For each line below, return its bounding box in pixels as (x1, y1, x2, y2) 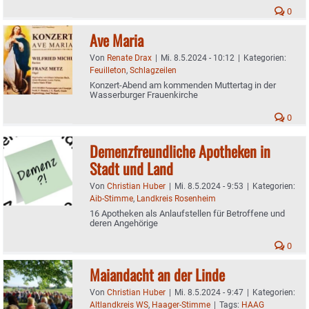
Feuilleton (90, 65, 126, 75)
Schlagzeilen (130, 65, 177, 75)
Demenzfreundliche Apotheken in (90, 139, 270, 162)
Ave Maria (90, 28, 143, 51)
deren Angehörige (90, 217, 158, 228)
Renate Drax (107, 52, 152, 63)
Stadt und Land (90, 157, 173, 179)
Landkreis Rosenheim (137, 193, 216, 203)
